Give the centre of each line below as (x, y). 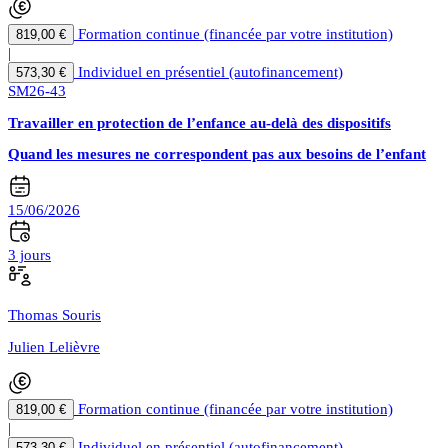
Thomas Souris (54, 315)
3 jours (29, 255)
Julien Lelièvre (54, 347)
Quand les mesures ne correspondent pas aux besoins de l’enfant (217, 153)
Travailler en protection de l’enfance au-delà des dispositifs (199, 122)
